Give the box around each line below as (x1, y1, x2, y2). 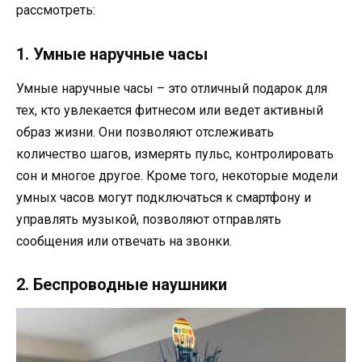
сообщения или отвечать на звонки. (16, 233, 232, 249)
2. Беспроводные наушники (16, 274, 227, 294)
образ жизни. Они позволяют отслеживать (16, 124, 274, 140)
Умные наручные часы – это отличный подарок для (16, 80, 327, 96)
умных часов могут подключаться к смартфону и (16, 189, 311, 205)
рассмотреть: (16, 2, 95, 19)
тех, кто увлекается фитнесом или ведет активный (16, 102, 323, 118)
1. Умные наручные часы (16, 44, 208, 64)
